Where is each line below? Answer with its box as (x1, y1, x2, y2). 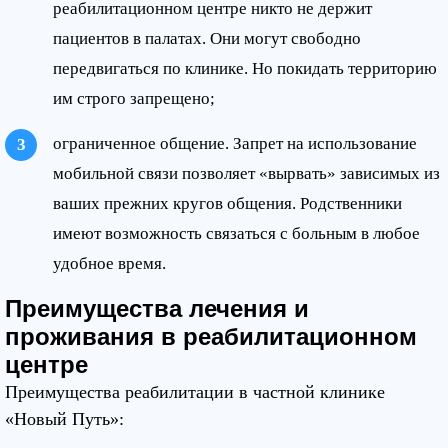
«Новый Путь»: (5, 409, 124, 429)
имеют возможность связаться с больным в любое (53, 224, 420, 243)
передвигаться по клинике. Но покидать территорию (53, 59, 437, 78)
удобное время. (53, 254, 166, 273)
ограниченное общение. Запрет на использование (53, 134, 417, 153)
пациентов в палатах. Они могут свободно (53, 29, 361, 48)
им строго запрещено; (53, 89, 215, 108)
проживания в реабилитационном (5, 323, 417, 350)
